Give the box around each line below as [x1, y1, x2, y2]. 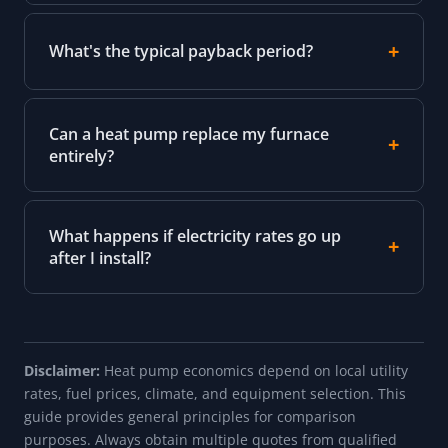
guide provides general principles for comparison [24, 406, 356, 426]
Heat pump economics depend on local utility [100, 360, 408, 380]
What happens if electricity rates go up [49, 224, 341, 247]
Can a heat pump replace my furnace [49, 122, 329, 145]
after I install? [49, 246, 151, 269]
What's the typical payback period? [49, 40, 313, 63]
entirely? [49, 144, 114, 167]
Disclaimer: [24, 360, 100, 380]
